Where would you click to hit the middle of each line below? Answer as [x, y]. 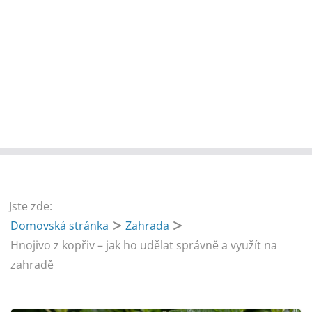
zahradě [32, 265]
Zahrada [148, 226]
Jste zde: [31, 206]
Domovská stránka [60, 226]
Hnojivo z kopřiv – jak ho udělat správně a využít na [144, 245]
